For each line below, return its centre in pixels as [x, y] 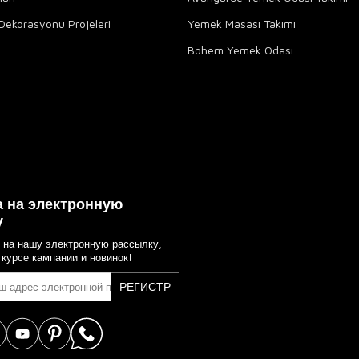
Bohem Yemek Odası [240, 50]
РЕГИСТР [145, 287]
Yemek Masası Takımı [242, 24]
